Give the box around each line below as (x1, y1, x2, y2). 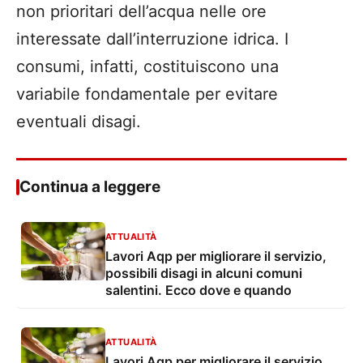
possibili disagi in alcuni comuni (105, 265, 302, 282)
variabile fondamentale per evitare (16, 84, 278, 105)
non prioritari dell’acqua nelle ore (16, 2, 267, 22)
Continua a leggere (19, 177, 160, 197)
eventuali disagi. (16, 112, 141, 132)
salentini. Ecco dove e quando (105, 282, 292, 299)
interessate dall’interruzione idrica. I (16, 29, 288, 49)
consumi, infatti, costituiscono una (16, 57, 279, 77)
